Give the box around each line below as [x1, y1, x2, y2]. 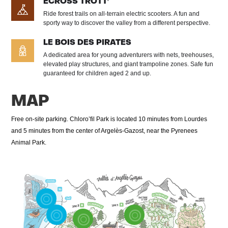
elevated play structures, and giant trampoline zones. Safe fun [43, 60, 214, 68]
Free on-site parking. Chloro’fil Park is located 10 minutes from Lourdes [11, 115, 208, 123]
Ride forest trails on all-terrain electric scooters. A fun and [43, 10, 200, 17]
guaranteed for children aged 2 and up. [43, 69, 152, 77]
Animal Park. [11, 138, 47, 146]
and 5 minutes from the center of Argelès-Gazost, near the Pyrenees [11, 127, 198, 134]
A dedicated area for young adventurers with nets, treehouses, [43, 51, 214, 59]
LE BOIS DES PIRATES [43, 39, 132, 46]
